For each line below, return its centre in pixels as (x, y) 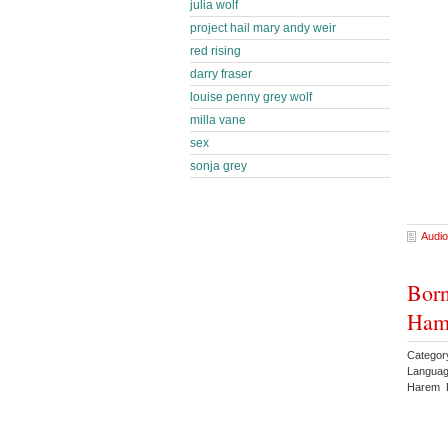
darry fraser (221, 74)
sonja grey (218, 166)
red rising (215, 51)
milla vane (218, 120)
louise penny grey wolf (251, 97)
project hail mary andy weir (263, 28)
